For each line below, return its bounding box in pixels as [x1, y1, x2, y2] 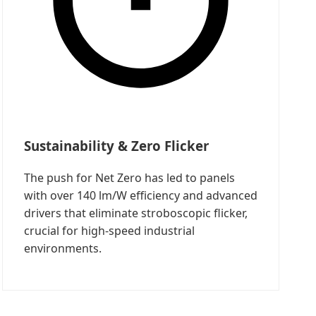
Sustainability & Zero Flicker [23, 137, 209, 155]
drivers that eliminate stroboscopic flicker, [23, 205, 248, 221]
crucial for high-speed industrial [23, 222, 195, 238]
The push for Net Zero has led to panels [23, 169, 235, 186]
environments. [23, 240, 102, 256]
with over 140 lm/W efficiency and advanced [23, 187, 257, 203]
